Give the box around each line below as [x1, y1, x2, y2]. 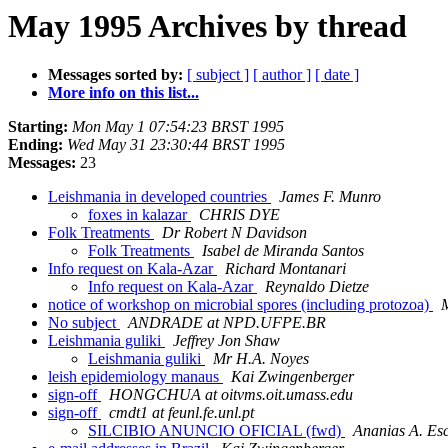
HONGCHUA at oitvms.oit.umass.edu [109, 386, 353, 404]
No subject [48, 314, 120, 332]
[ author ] [253, 66, 311, 84]
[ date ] [315, 66, 359, 84]
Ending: [8, 136, 63, 154]
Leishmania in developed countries [48, 188, 271, 206]
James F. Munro [279, 188, 381, 206]
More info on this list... [48, 84, 199, 102]
